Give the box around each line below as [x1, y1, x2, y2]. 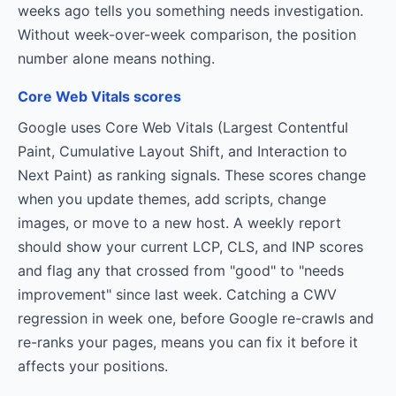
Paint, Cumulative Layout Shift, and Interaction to [18, 142, 347, 160]
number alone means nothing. [18, 49, 215, 67]
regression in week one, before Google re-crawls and [18, 309, 374, 327]
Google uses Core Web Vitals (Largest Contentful [18, 118, 348, 136]
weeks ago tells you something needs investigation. [18, 2, 363, 19]
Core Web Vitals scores [18, 88, 181, 105]
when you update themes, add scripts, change [18, 190, 326, 208]
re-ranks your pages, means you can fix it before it [18, 333, 358, 351]
